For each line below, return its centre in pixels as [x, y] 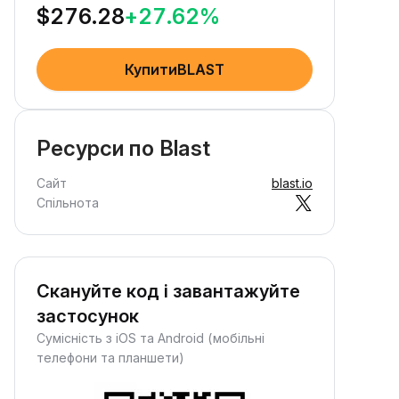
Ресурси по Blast [123, 148]
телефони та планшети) [110, 358]
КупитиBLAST [175, 69]
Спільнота [68, 203]
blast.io [292, 183]
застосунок [88, 316]
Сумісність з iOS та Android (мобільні [151, 338]
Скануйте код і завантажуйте [168, 291]
